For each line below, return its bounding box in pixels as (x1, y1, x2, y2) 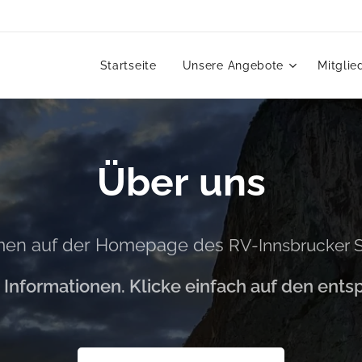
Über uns (96, 159, 266, 204)
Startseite (99, 59, 157, 72)
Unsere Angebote (182, 59, 284, 72)
